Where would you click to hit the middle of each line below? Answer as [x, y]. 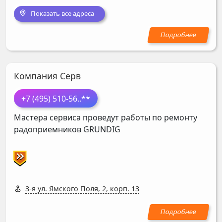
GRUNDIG [102, 130]
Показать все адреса [62, 14]
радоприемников [49, 130]
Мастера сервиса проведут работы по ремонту [106, 118]
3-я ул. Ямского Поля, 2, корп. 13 [82, 189]
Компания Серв [47, 76]
